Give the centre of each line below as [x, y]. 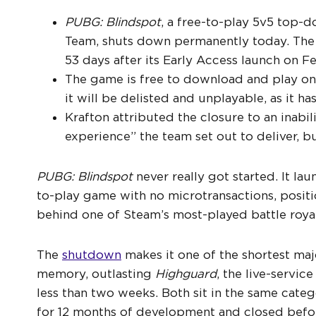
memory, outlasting [96, 274]
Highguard [186, 274]
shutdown [92, 255]
